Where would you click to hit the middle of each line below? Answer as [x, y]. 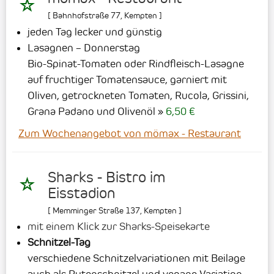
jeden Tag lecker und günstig [95, 31]
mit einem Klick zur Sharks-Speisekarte [119, 226]
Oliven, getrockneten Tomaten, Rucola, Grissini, [138, 95]
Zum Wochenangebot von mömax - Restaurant [130, 133]
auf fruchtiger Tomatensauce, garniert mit [127, 79]
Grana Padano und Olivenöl [91, 111]
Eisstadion [81, 193]
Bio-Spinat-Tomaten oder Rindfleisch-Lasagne [136, 63]
